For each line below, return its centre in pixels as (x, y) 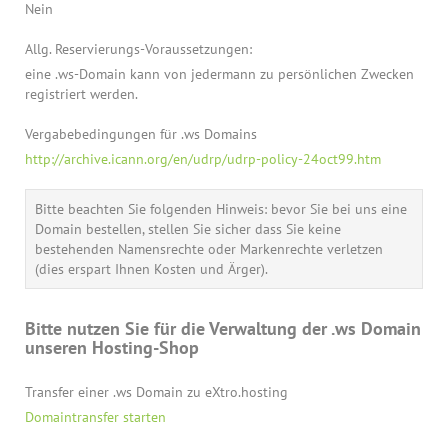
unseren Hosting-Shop (112, 347)
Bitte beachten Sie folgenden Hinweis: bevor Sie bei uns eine (221, 209)
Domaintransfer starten (95, 417)
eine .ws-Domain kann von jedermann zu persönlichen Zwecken (219, 74)
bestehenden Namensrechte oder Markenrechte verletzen (209, 249)
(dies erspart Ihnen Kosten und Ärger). (151, 269)
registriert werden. (81, 94)
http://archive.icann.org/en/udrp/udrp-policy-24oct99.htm (203, 159)
